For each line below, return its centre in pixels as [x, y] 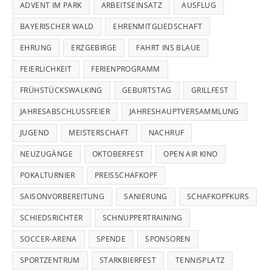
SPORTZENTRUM [50, 260]
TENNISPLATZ [200, 260]
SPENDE [111, 239]
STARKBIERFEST [128, 260]
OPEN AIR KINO [191, 154]
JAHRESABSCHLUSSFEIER [65, 112]
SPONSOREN [168, 239]
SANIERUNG [146, 197]
